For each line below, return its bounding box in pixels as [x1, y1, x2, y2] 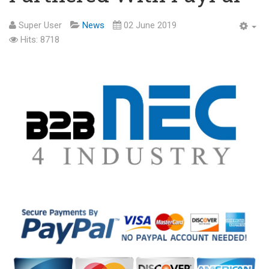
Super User [19, 20, 62, 31]
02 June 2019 [124, 20, 177, 31]
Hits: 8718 [20, 34, 59, 45]
